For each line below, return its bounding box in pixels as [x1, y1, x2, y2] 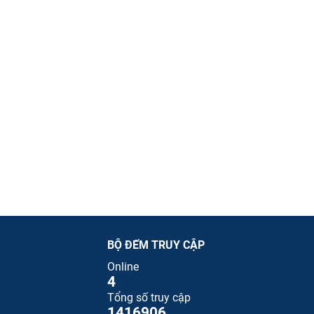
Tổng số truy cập [107, 291, 191, 305]
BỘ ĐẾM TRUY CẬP [107, 238, 205, 252]
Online [107, 260, 139, 274]
